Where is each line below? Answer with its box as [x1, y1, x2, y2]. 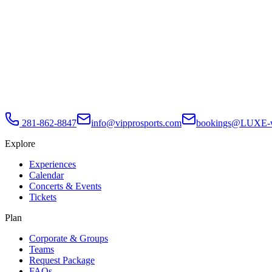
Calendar [29, 170, 64, 181]
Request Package [29, 255, 95, 266]
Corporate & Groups [29, 233, 108, 244]
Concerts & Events [29, 181, 101, 192]
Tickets [29, 192, 56, 203]
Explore [5, 138, 35, 149]
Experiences [29, 159, 76, 170]
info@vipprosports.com [91, 118, 182, 129]
